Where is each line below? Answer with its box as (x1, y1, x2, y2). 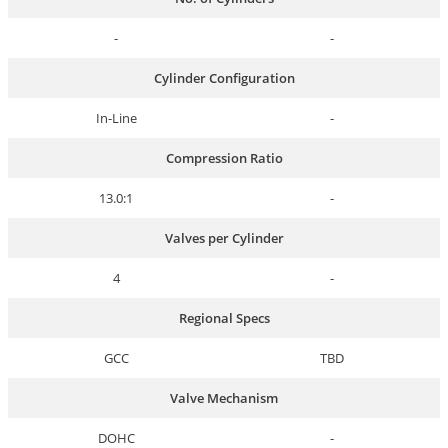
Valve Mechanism (170, 389, 278, 408)
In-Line (95, 109, 137, 128)
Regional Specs (178, 309, 270, 328)
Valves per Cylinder (164, 229, 284, 248)
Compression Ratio (165, 149, 283, 168)
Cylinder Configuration (153, 69, 295, 88)
